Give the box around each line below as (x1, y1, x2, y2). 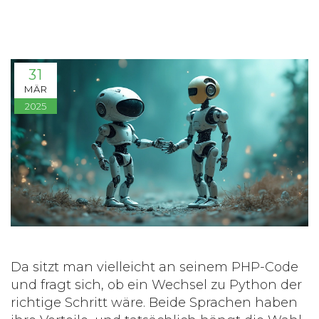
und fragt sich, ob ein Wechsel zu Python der (11, 277, 302, 293)
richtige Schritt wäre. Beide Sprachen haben (11, 295, 298, 311)
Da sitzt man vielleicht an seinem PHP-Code (11, 259, 298, 276)
